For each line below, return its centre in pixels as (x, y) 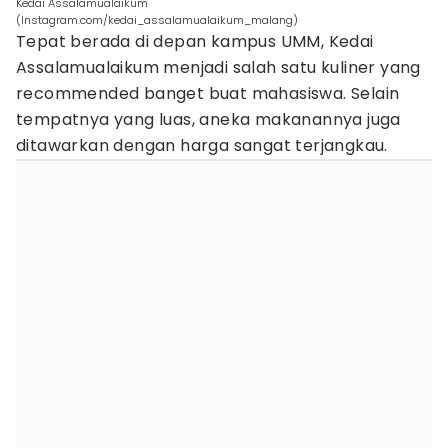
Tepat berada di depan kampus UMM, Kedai (195, 41)
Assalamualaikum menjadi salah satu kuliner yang (218, 67)
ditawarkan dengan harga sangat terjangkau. (202, 145)
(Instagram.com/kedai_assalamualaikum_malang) (157, 20)
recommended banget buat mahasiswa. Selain (208, 93)
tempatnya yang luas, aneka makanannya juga (208, 119)
